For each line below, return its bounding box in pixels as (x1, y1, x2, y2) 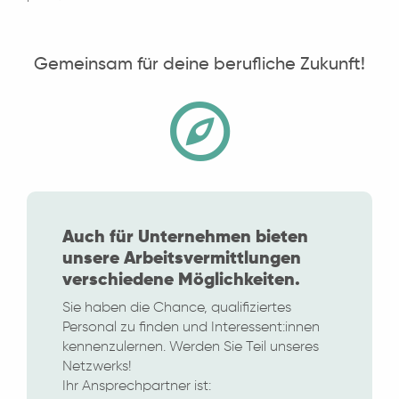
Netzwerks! (62, 359, 132, 374)
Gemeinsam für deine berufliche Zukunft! (34, 55, 365, 74)
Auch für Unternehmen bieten (62, 228, 308, 247)
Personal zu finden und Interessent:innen (62, 320, 320, 335)
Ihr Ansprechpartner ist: (62, 379, 211, 394)
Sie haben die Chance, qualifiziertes (62, 300, 291, 315)
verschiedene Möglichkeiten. (62, 271, 300, 289)
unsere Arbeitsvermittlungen (62, 249, 301, 268)
